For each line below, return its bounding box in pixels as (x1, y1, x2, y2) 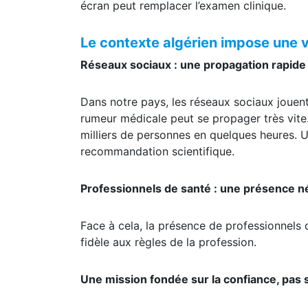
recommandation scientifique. (80, 160, 234, 175)
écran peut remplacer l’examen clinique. (80, 14, 286, 29)
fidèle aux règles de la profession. (80, 251, 256, 265)
